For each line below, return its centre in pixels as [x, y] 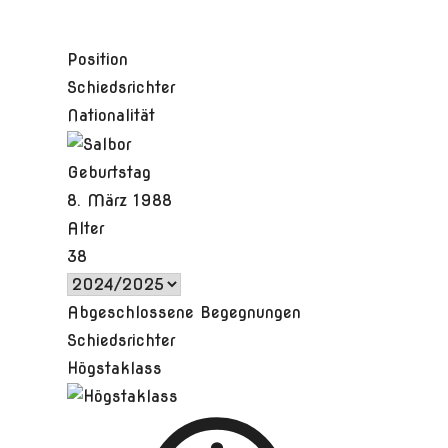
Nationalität [111, 115]
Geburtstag [109, 172]
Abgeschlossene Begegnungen [184, 312]
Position [98, 59]
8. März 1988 [120, 200]
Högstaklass [115, 368]
